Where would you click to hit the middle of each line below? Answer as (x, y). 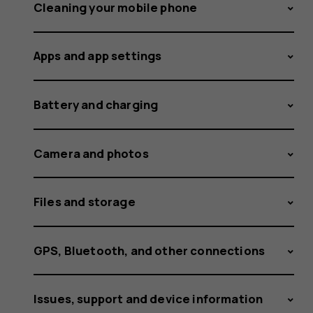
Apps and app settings (98, 56)
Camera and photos (91, 153)
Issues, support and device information (148, 299)
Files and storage (85, 202)
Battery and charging (96, 104)
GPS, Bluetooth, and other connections (150, 250)
